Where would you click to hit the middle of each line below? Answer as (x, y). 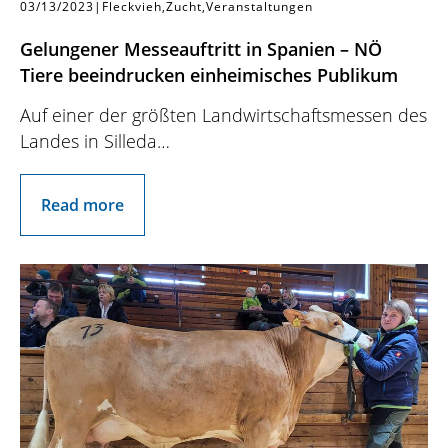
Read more (82, 205)
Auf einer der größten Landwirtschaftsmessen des (223, 115)
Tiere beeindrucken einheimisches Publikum (209, 75)
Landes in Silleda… (95, 141)
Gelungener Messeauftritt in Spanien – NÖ (201, 49)
